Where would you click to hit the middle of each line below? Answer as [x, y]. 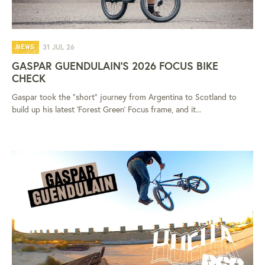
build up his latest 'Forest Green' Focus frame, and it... [106, 109]
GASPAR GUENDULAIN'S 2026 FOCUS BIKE [115, 65]
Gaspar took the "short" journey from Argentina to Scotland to [124, 96]
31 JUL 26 [58, 47]
